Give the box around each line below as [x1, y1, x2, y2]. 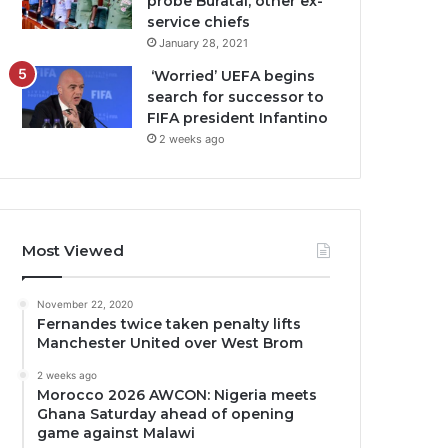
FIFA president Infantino [147, 109, 329, 127]
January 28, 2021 [159, 36, 249, 50]
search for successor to [147, 88, 325, 106]
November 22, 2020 [37, 298, 134, 310]
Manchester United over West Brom [37, 334, 304, 352]
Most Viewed [22, 241, 125, 260]
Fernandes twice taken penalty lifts [37, 315, 302, 333]
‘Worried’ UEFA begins [147, 67, 316, 85]
